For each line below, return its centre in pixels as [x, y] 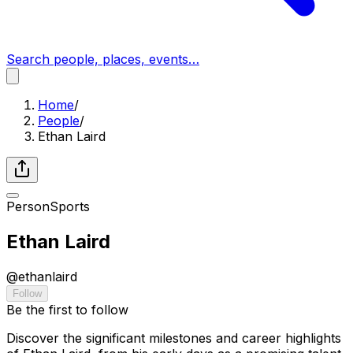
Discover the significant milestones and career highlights [174, 338]
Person [28, 206]
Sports [70, 206]
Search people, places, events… [103, 59]
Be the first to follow [67, 309]
